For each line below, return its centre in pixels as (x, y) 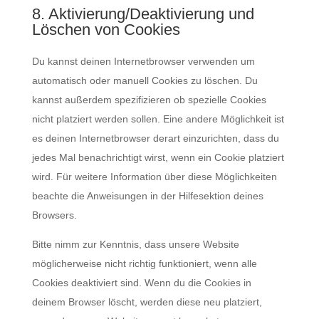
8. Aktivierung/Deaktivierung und (143, 14)
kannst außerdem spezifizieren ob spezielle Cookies (149, 100)
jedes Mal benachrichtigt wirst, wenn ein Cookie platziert (158, 157)
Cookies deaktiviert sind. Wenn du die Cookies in (141, 283)
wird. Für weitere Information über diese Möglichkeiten (154, 177)
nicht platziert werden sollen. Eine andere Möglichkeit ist (158, 119)
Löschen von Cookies (106, 30)
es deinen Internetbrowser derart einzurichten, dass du (155, 138)
